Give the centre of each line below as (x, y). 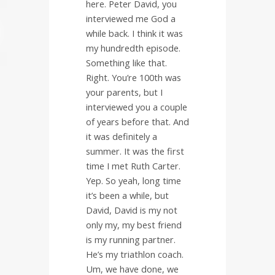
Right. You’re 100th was (134, 78)
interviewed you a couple (137, 107)
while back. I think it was (134, 33)
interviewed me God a (131, 19)
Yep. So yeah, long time (134, 181)
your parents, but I (124, 92)
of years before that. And (137, 122)
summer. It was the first (135, 151)
